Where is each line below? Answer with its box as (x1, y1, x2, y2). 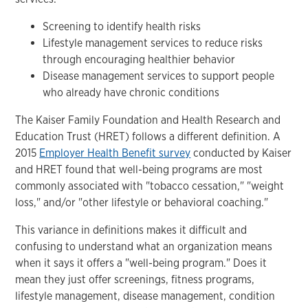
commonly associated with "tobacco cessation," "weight (15, 179, 285, 192)
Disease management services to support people (43, 69, 275, 82)
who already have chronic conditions (43, 85, 220, 99)
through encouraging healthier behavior (43, 52, 236, 66)
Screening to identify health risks (43, 19, 201, 33)
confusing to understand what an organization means (15, 239, 273, 253)
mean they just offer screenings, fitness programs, (15, 272, 255, 286)
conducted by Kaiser (190, 146, 292, 159)
